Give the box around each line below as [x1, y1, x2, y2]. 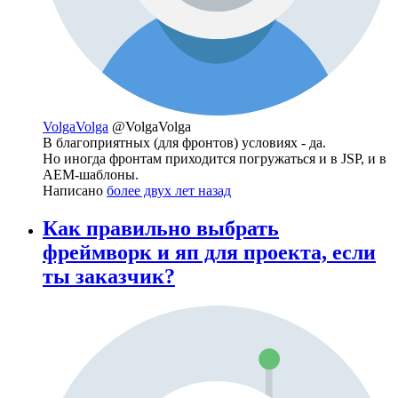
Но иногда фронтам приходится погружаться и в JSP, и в [43, 150, 386, 166]
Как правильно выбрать [43, 216, 279, 240]
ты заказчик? [43, 264, 175, 288]
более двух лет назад [107, 182, 231, 198]
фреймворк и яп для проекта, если [43, 240, 376, 264]
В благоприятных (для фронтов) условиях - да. [43, 134, 326, 150]
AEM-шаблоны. [43, 166, 139, 182]
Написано [43, 182, 107, 198]
